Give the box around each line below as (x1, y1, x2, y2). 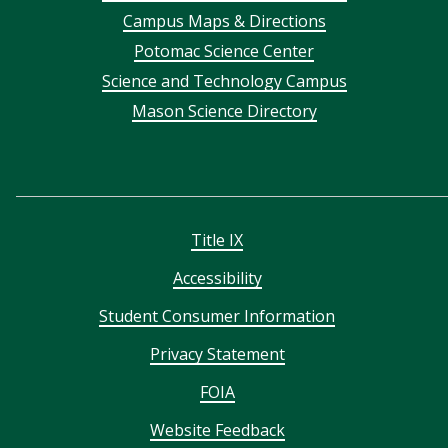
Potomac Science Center (134, 39, 314, 62)
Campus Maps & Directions (122, 9, 326, 32)
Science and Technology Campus (101, 69, 347, 92)
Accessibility (172, 266, 262, 289)
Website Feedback (149, 418, 285, 441)
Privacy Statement (149, 342, 285, 365)
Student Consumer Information (99, 304, 335, 327)
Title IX (191, 228, 243, 251)
